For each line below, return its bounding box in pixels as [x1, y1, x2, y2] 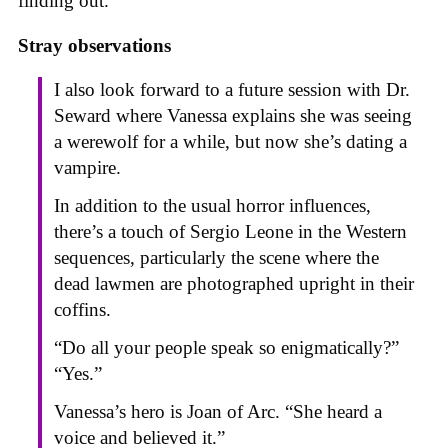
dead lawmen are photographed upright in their [54, 273, 414, 295]
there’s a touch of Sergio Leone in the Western [54, 221, 407, 243]
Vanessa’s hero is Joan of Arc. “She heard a [54, 401, 382, 423]
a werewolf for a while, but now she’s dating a [54, 131, 407, 153]
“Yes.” [54, 363, 102, 385]
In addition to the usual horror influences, [54, 195, 371, 217]
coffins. [54, 299, 111, 321]
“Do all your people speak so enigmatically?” [54, 337, 399, 359]
